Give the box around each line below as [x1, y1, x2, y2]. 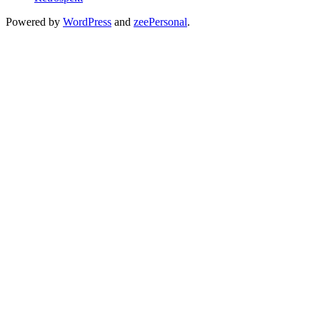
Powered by [6, 15, 63, 28]
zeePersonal [134, 15, 187, 28]
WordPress [63, 15, 111, 28]
